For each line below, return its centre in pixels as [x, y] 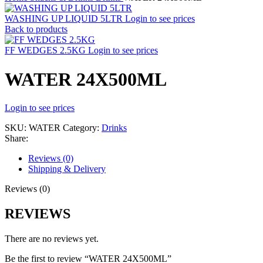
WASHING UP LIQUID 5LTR [65, 19]
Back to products [36, 29]
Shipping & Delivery [67, 169]
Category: [81, 128]
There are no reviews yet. [52, 239]
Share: [16, 139]
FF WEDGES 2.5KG [46, 50]
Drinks [114, 128]
